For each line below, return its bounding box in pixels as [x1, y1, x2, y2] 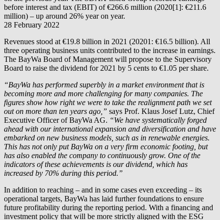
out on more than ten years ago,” [4, 107, 107, 115]
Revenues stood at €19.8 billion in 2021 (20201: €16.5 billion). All [4, 37, 210, 46]
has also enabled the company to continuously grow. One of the [4, 151, 200, 160]
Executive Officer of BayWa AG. [4, 115, 110, 124]
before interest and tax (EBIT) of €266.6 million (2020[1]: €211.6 [4, 2, 206, 11]
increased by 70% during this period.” [4, 168, 123, 177]
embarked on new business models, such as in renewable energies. [4, 133, 210, 142]
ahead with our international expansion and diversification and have [4, 124, 216, 133]
